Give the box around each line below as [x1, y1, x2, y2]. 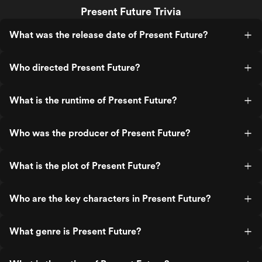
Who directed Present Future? [9, 62, 140, 73]
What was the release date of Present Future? [9, 29, 208, 40]
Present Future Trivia [81, 5, 181, 18]
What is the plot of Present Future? [9, 160, 160, 171]
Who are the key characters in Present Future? [9, 193, 211, 204]
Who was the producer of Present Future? [9, 127, 190, 139]
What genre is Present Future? [9, 226, 141, 237]
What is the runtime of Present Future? [9, 95, 177, 106]
